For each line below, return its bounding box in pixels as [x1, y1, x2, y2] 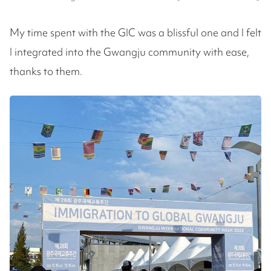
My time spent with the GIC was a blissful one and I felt [10, 25, 261, 40]
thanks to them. [10, 64, 82, 79]
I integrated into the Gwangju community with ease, [10, 45, 249, 59]
